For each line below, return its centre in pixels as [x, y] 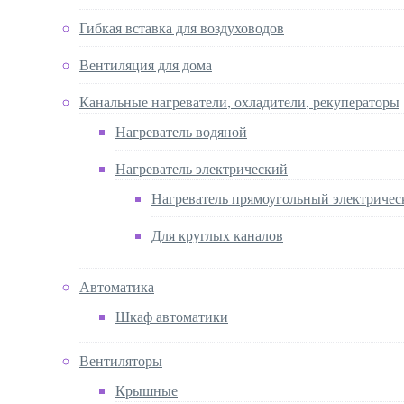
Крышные [147, 390]
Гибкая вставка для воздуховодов [182, 27]
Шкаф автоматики [172, 316]
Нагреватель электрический [202, 168]
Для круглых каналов [217, 234]
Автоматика [117, 286]
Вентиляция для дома [146, 64]
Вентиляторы [121, 360]
